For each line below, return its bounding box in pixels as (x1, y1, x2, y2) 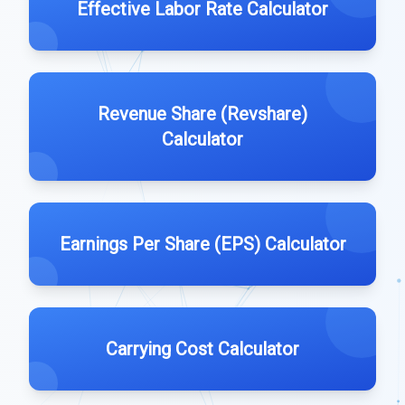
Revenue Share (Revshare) (98, 103, 307, 125)
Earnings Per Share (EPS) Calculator (59, 233, 346, 255)
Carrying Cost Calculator (106, 338, 299, 360)
